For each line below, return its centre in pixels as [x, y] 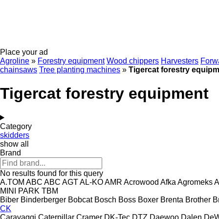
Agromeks [195, 182]
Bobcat [80, 199]
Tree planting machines [80, 70]
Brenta [172, 199]
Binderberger [43, 199]
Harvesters [180, 61]
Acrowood [141, 182]
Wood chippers [133, 61]
